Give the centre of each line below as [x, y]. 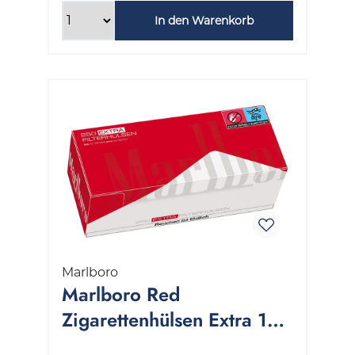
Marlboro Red [121, 294]
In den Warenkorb [204, 20]
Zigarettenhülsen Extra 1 [164, 319]
